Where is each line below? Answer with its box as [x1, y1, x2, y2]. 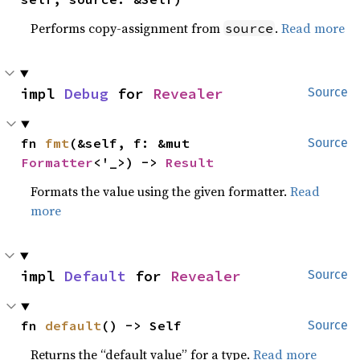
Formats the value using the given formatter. [31, 182, 291, 201]
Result [166, 154, 215, 171]
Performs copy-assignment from [31, 19, 224, 38]
